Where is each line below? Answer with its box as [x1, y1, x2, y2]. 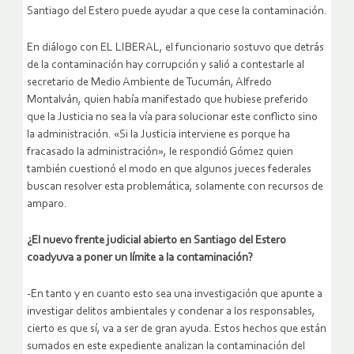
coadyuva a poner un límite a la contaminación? [27, 252, 253, 265]
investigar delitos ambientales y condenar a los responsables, [27, 306, 315, 318]
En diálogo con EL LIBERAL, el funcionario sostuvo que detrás [27, 42, 324, 55]
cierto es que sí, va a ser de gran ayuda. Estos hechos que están [27, 323, 326, 336]
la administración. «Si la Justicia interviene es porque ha [27, 129, 290, 141]
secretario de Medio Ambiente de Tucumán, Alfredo [27, 77, 272, 89]
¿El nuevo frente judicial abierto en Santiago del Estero [27, 235, 286, 247]
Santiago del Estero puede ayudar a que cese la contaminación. [27, 6, 327, 18]
